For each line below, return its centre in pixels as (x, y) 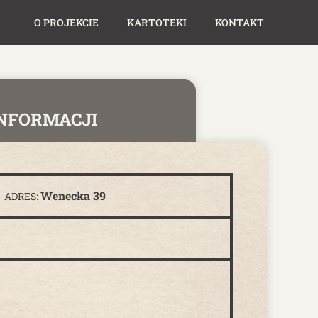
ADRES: (22, 196)
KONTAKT (240, 22)
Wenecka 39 (73, 196)
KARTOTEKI (157, 22)
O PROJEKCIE (66, 22)
